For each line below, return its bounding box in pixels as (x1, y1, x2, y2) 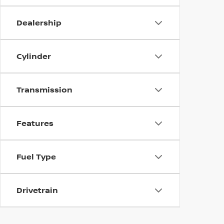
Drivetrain (16, 184, 58, 195)
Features (16, 117, 53, 128)
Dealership (16, 17, 61, 28)
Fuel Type (16, 151, 56, 162)
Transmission (16, 84, 72, 95)
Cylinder (16, 50, 51, 61)
